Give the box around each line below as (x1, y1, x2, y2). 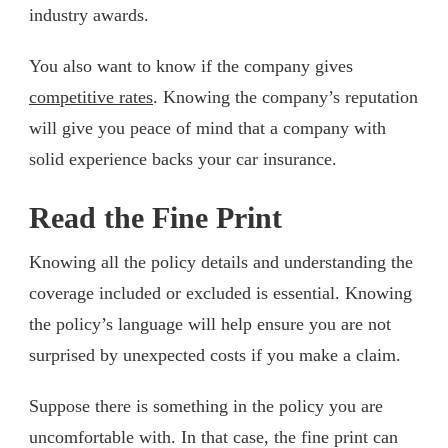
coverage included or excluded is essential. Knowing (29, 282, 412, 303)
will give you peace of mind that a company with (29, 117, 386, 138)
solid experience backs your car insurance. (29, 148, 337, 169)
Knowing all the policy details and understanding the (29, 251, 413, 272)
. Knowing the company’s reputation (153, 86, 418, 107)
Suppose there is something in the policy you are (29, 395, 383, 416)
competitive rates (29, 86, 153, 107)
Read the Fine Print (29, 200, 282, 235)
